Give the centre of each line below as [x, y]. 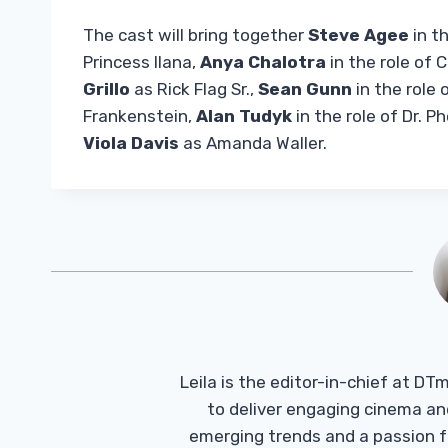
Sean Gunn [305, 89]
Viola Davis [131, 143]
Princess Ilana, [141, 62]
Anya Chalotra [263, 62]
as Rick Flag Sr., [194, 89]
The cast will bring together [195, 35]
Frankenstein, [139, 116]
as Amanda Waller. [253, 143]
